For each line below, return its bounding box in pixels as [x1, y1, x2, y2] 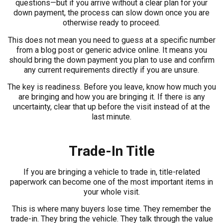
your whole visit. [83, 187, 140, 197]
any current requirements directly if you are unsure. [24, 65, 199, 75]
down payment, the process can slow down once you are [13, 8, 210, 18]
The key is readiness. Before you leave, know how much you [7, 82, 216, 92]
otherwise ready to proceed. [63, 18, 160, 28]
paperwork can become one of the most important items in [10, 177, 213, 187]
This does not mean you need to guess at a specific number [7, 35, 216, 45]
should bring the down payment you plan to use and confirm [8, 55, 215, 65]
